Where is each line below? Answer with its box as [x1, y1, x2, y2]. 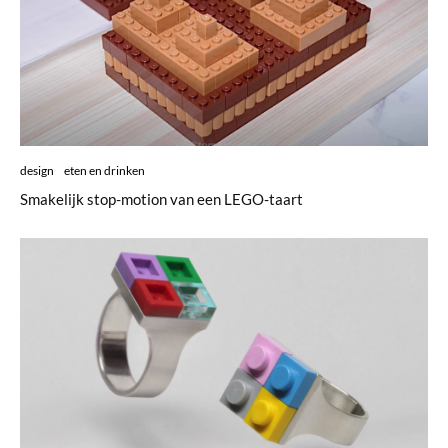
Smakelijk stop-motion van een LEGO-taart [20, 190, 303, 209]
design [20, 163, 54, 179]
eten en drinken [64, 163, 145, 179]
